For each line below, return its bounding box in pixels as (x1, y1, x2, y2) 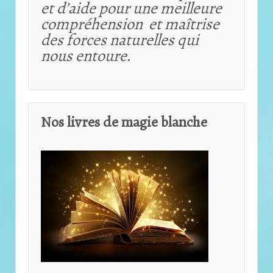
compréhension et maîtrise (41, 13, 219, 35)
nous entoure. (41, 44, 131, 67)
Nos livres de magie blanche (41, 112, 207, 132)
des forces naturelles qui (41, 29, 199, 51)
